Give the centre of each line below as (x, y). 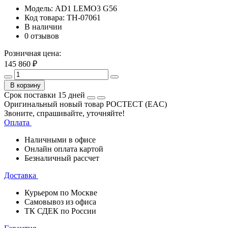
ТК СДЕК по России (60, 211)
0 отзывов (42, 36)
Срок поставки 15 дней (45, 95)
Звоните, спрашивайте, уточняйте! (64, 113)
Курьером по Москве (61, 193)
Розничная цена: (33, 53)
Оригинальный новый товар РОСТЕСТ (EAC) (85, 104)
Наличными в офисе (60, 140)
